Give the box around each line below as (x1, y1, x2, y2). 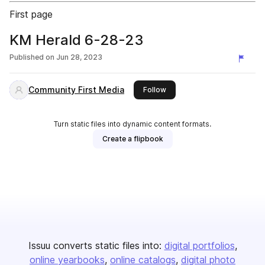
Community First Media (28, 85, 124, 95)
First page (9, 8, 53, 20)
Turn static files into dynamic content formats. (54, 119, 211, 128)
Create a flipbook (102, 134, 163, 143)
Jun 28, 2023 (56, 53, 102, 62)
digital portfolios (164, 240, 235, 251)
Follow (143, 85, 166, 94)
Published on (9, 53, 54, 62)
